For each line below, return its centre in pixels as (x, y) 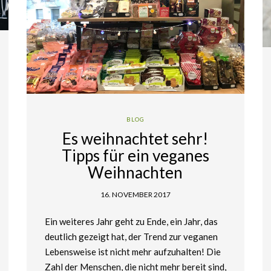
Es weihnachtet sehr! (135, 139)
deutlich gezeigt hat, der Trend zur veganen (131, 237)
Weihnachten (135, 173)
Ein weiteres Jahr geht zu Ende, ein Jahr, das (131, 222)
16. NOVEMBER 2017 (135, 195)
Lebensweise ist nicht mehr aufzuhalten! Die (132, 252)
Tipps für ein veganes (135, 156)
